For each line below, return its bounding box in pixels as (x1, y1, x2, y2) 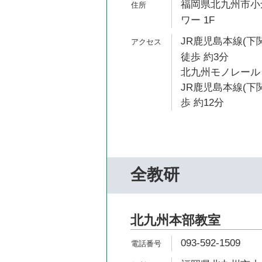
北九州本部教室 (130, 213, 220, 227)
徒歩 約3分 (181, 51, 229, 63)
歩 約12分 (181, 97, 224, 108)
